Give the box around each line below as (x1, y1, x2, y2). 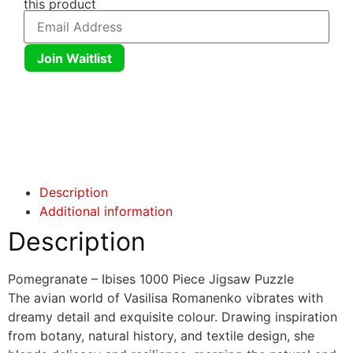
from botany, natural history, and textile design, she (8, 328, 314, 344)
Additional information (39, 203, 173, 220)
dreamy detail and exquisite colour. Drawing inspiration (8, 309, 337, 325)
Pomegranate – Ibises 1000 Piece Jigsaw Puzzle (8, 271, 294, 288)
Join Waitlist (37, 50, 112, 66)
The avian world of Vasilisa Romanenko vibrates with (8, 290, 323, 307)
